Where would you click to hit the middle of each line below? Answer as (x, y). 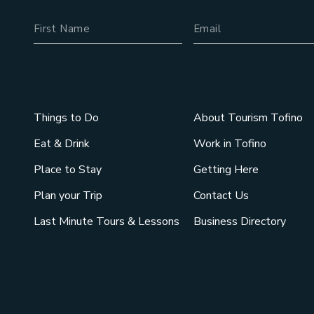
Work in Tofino (230, 144)
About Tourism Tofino (248, 118)
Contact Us (221, 196)
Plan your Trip (68, 196)
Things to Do (66, 118)
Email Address (232, 13)
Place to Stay (67, 170)
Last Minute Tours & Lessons (106, 222)
